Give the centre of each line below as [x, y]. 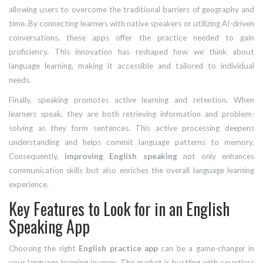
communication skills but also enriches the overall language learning [131, 171]
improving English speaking [121, 156]
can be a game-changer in [206, 249]
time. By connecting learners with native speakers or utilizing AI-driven [131, 24]
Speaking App [49, 227]
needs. [20, 80]
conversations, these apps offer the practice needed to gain [131, 38]
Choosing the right [44, 249]
